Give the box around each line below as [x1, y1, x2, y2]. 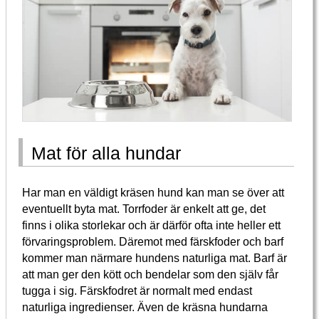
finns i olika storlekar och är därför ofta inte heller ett [22, 219, 281, 232]
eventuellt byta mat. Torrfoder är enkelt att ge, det [22, 202, 266, 216]
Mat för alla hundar [31, 143, 182, 163]
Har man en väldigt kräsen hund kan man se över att [22, 186, 285, 199]
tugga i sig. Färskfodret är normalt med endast [22, 284, 253, 298]
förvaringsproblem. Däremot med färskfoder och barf [22, 235, 284, 249]
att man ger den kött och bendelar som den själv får [22, 268, 279, 281]
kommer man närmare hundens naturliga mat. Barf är [22, 251, 288, 265]
